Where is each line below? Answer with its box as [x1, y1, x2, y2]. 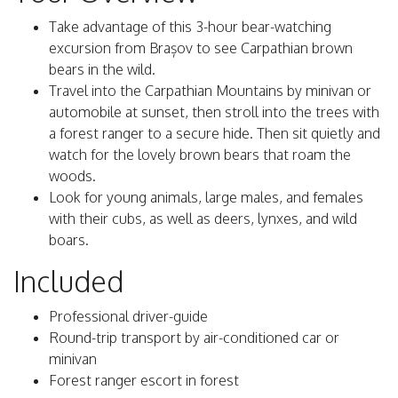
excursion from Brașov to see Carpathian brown [49, 39, 353, 58]
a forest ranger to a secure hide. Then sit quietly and [49, 124, 380, 143]
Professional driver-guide [49, 307, 208, 326]
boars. [49, 231, 89, 250]
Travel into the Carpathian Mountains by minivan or [49, 82, 371, 100]
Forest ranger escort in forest [49, 371, 239, 390]
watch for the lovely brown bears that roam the [49, 146, 351, 164]
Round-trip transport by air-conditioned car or [49, 329, 339, 347]
